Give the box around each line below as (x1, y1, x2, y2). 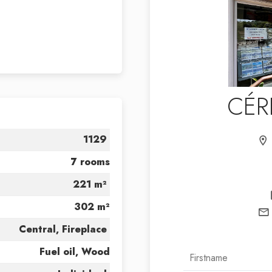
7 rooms (70, 155, 110, 169)
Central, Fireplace (18, 222, 107, 236)
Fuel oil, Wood (39, 245, 110, 259)
